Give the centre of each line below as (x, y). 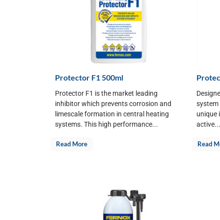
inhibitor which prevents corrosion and (113, 104)
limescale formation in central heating (112, 114)
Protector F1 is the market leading (106, 94)
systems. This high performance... (107, 124)
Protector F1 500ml (89, 78)
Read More (72, 144)
